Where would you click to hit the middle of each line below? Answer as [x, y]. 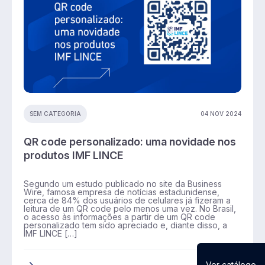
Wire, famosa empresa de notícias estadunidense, [122, 192]
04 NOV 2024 [221, 113]
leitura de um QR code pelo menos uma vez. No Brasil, [130, 208]
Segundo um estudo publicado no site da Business [123, 183]
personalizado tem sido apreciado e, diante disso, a [125, 225]
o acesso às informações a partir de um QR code [119, 216]
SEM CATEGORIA [55, 114]
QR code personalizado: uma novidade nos [130, 141]
